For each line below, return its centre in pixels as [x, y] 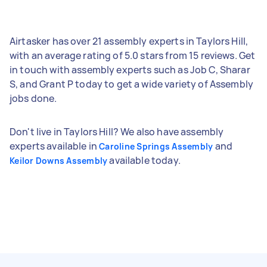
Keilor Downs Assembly [59, 160]
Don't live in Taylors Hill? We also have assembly [117, 131]
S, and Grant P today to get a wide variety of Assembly [132, 84]
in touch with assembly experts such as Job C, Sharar [130, 69]
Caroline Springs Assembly [156, 146]
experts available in [55, 146]
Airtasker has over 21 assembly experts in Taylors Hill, [129, 41]
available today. [144, 160]
